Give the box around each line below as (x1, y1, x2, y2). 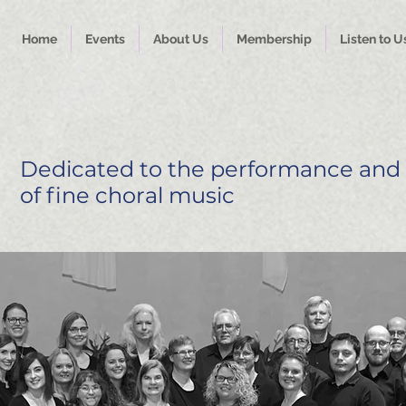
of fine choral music (20, 182, 235, 208)
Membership (237, 32, 312, 46)
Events (85, 32, 125, 46)
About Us (153, 32, 208, 46)
